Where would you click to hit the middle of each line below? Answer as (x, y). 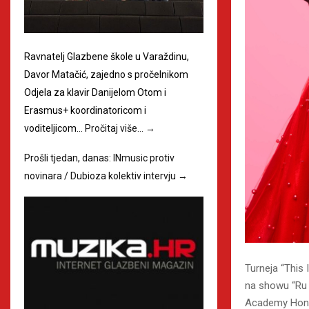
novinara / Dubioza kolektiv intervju (101, 176)
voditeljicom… (54, 129)
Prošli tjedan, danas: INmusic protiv (99, 158)
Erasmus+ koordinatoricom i (85, 111)
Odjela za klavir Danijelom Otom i (95, 93)
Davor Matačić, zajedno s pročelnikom (106, 75)
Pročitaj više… (115, 129)
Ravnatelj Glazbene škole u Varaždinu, (107, 57)
